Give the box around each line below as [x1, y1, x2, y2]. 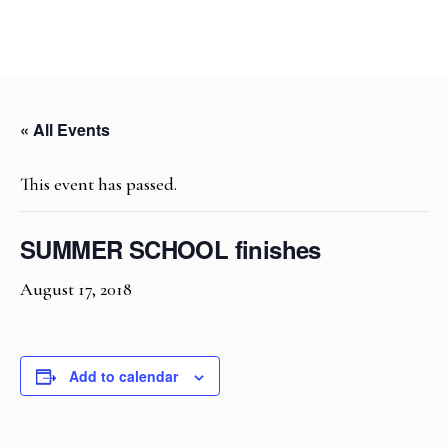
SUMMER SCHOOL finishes [20, 232, 321, 266]
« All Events [20, 118, 110, 141]
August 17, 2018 [20, 278, 132, 300]
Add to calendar [69, 366, 178, 386]
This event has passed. [20, 173, 177, 195]
